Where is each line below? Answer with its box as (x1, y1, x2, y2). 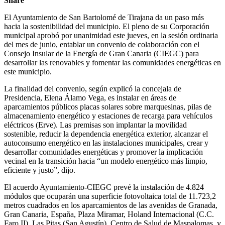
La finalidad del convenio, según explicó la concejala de (4, 84, 181, 93)
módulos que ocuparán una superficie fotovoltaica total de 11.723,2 (4, 191, 216, 200)
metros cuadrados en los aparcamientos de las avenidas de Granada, (4, 200, 217, 209)
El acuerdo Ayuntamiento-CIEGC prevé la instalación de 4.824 (4, 182, 204, 191)
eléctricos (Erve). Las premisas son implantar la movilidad (4, 120, 187, 129)
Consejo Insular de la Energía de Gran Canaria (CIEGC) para (4, 49, 199, 58)
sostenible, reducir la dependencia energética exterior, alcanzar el (4, 129, 208, 138)
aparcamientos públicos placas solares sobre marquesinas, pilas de (4, 102, 211, 111)
